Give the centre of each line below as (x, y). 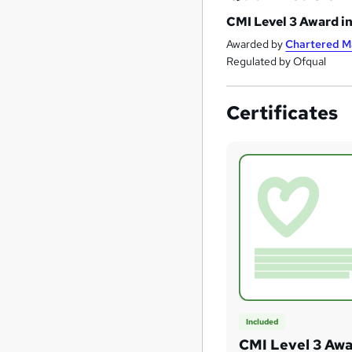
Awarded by (256, 44)
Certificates (282, 113)
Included (262, 321)
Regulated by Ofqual (277, 62)
